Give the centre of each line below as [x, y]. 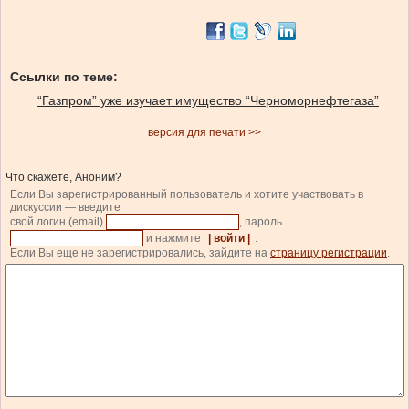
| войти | [229, 239]
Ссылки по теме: [64, 77]
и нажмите [173, 239]
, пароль [262, 222]
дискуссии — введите [65, 208]
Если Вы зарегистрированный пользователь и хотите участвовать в [187, 195]
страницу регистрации [329, 253]
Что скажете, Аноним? [63, 178]
